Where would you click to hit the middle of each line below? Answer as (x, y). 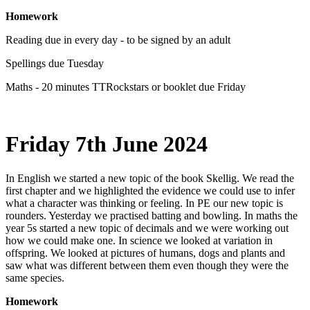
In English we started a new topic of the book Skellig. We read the (150, 178)
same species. (35, 277)
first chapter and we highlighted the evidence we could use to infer (150, 190)
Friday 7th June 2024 (107, 144)
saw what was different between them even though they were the (147, 265)
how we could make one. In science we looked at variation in (139, 240)
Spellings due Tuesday (55, 63)
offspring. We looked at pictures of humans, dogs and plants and (145, 253)
